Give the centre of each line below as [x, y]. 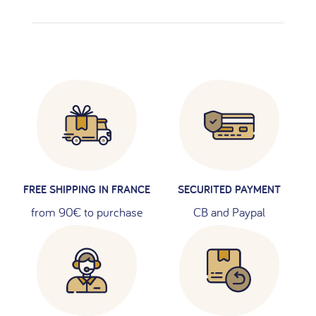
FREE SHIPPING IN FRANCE [87, 190]
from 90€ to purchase [87, 212]
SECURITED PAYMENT [229, 190]
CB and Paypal [229, 212]
